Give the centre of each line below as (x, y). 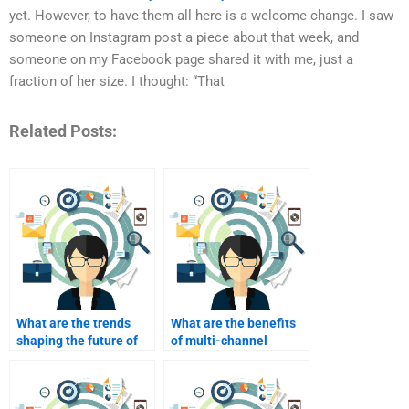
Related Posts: (63, 131)
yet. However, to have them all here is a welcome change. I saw (201, 16)
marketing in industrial (236, 358)
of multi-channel (219, 341)
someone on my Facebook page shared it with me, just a (181, 60)
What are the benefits (233, 324)
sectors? (195, 376)
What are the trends (73, 324)
